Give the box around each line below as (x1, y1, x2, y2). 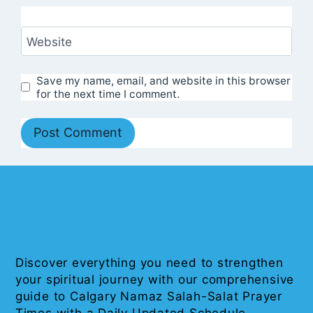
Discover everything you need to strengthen (15, 256, 284, 270)
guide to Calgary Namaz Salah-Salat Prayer (15, 289, 282, 304)
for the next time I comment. (36, 87, 180, 101)
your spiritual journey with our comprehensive (15, 272, 295, 287)
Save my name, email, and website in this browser (36, 73, 291, 87)
